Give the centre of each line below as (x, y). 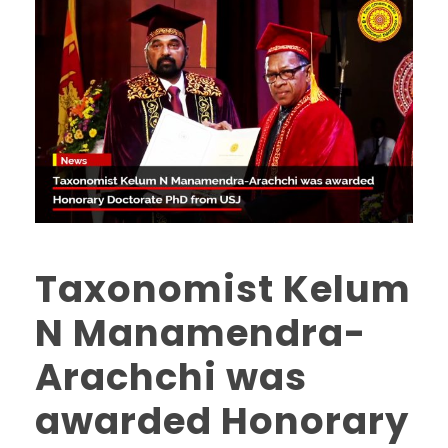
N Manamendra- (200, 333)
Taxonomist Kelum (223, 289)
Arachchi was (171, 377)
